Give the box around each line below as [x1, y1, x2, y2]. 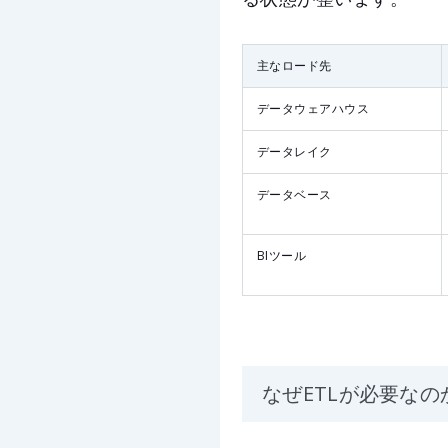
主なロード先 [257, 57, 332, 75]
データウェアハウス [257, 100, 370, 118]
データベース [257, 186, 332, 204]
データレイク [257, 143, 332, 161]
